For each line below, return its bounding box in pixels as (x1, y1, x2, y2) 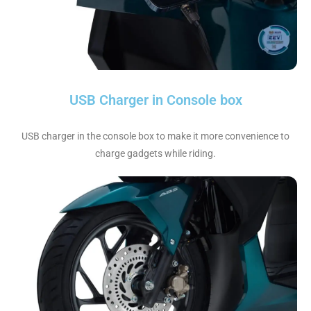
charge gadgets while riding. (95, 148, 216, 160)
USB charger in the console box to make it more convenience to (22, 131, 289, 142)
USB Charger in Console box (69, 92, 242, 109)
